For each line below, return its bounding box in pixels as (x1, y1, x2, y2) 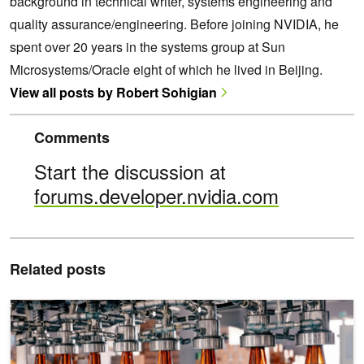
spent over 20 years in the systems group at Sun (10, 37, 285, 56)
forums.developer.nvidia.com (34, 180, 279, 210)
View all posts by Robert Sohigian (10, 82, 217, 102)
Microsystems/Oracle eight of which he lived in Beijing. (10, 59, 323, 79)
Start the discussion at (34, 156, 226, 185)
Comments (34, 126, 110, 148)
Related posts (10, 258, 106, 279)
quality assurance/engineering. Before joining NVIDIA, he (10, 14, 339, 33)
